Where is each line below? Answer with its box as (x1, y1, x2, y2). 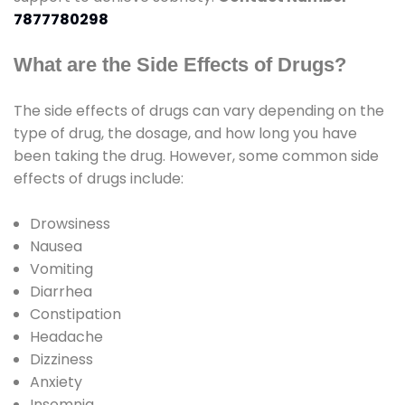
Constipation (30, 304, 121, 325)
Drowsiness (30, 213, 110, 235)
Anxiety (30, 372, 82, 393)
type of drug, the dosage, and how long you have (14, 123, 357, 145)
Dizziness (30, 349, 93, 371)
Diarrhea (30, 281, 92, 303)
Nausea (30, 236, 82, 258)
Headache (30, 326, 103, 348)
